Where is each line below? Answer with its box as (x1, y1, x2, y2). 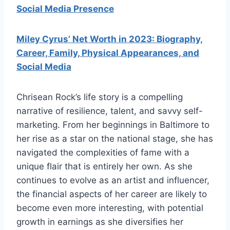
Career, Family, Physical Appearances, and (16, 47, 199, 58)
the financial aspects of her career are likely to (16, 188, 207, 199)
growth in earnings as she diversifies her (16, 216, 183, 227)
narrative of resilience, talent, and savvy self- (16, 105, 203, 116)
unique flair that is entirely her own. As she (16, 161, 193, 171)
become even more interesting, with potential (16, 202, 203, 213)
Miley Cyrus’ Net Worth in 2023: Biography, (16, 33, 203, 44)
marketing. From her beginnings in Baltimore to (16, 119, 209, 130)
